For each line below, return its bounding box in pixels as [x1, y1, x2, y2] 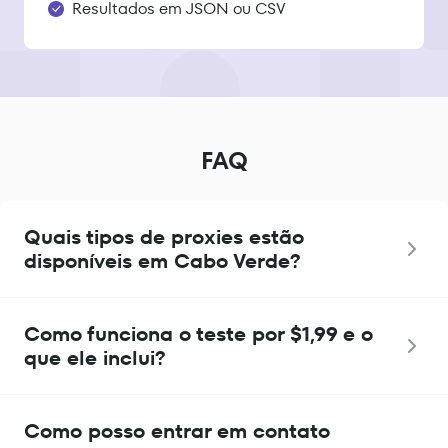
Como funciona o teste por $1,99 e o [24, 320, 373, 349]
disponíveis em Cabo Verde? [24, 247, 301, 276]
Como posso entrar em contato [24, 417, 330, 446]
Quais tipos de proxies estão [24, 223, 304, 252]
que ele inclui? [24, 344, 166, 373]
